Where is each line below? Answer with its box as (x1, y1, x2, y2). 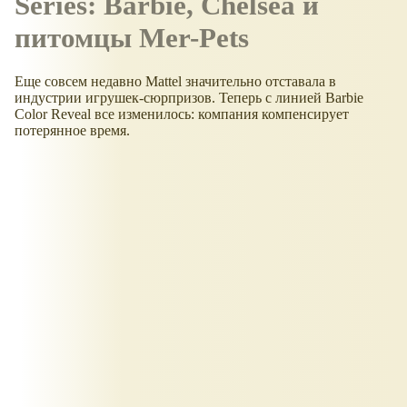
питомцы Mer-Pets (15, 21, 249, 54)
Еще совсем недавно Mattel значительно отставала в (15, 73, 336, 89)
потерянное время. (15, 122, 130, 138)
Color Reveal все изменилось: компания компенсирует (15, 105, 349, 122)
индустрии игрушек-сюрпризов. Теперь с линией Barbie (15, 89, 363, 105)
